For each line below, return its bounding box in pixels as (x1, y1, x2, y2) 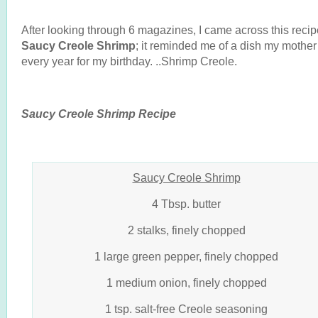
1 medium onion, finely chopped (106, 276, 267, 289)
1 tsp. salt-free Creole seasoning (105, 302, 268, 315)
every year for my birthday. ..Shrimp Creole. (21, 55, 237, 67)
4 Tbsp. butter (152, 197, 221, 210)
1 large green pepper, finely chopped (94, 250, 278, 263)
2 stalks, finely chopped (127, 224, 246, 236)
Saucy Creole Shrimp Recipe (21, 107, 176, 120)
